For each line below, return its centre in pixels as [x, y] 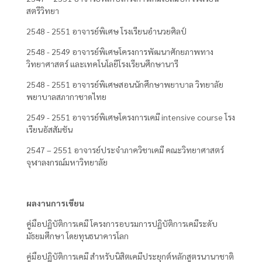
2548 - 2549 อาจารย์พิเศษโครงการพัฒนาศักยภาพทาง [120, 52]
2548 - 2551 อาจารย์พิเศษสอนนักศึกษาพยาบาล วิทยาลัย [125, 85]
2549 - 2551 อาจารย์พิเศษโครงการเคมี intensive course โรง [131, 117]
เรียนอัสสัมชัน [49, 130]
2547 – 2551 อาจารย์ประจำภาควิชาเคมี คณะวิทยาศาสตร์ [125, 150]
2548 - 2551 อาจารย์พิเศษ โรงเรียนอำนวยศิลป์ [106, 31]
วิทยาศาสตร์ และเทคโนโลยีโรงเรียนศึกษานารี [102, 64]
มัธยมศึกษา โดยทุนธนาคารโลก [77, 236]
